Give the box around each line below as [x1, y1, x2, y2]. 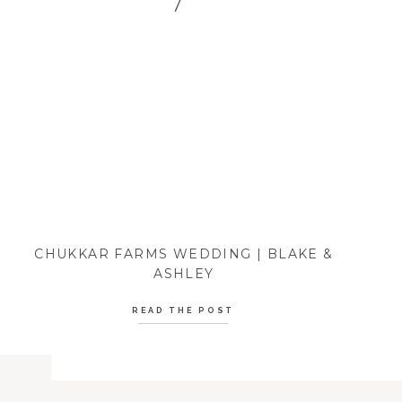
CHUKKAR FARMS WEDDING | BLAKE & [34, 246, 334, 262]
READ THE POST [131, 306, 235, 315]
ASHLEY [153, 266, 214, 282]
